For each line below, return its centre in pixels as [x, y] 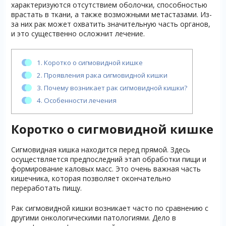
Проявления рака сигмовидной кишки [105, 75]
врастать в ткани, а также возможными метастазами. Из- [111, 14]
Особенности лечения [79, 100]
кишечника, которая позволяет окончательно [91, 178]
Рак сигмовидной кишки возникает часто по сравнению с [109, 208]
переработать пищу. [46, 188]
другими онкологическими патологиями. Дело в [93, 218]
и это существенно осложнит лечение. [78, 33]
